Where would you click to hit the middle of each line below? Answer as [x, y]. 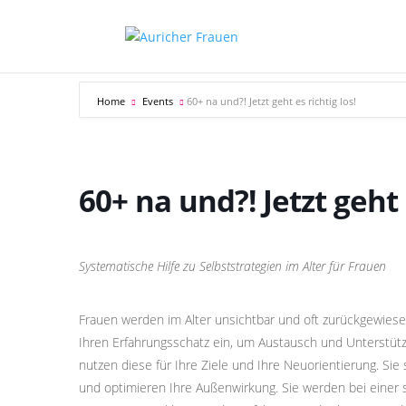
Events [158, 101]
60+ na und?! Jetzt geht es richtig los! [271, 101]
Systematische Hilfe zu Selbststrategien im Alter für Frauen [232, 266]
